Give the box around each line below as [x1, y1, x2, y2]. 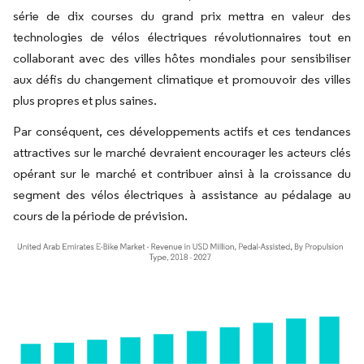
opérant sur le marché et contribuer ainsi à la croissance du [13, 166, 351, 182]
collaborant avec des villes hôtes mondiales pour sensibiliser [13, 50, 351, 67]
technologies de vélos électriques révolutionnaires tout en [13, 29, 351, 45]
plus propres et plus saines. [13, 93, 157, 109]
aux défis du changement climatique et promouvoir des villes [13, 71, 351, 88]
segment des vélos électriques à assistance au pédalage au [13, 187, 351, 203]
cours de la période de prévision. [13, 208, 188, 224]
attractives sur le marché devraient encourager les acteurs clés [13, 145, 351, 161]
